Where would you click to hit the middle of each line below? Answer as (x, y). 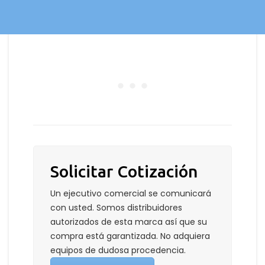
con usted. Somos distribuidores (116, 207)
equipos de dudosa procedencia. (118, 250)
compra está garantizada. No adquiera (130, 236)
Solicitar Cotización (124, 171)
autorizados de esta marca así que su (129, 222)
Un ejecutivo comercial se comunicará (131, 193)
